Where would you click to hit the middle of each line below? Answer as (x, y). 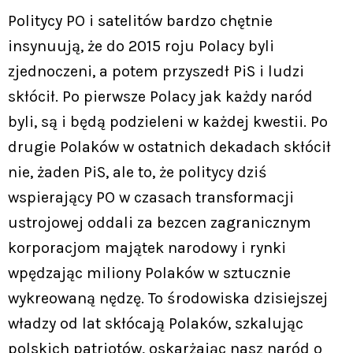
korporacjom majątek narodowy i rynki (147, 247)
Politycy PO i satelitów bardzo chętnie (140, 20)
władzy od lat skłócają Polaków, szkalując (156, 323)
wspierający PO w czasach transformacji (151, 197)
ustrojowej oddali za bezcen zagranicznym (160, 222)
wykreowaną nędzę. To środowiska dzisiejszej (168, 298)
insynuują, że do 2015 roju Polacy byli (141, 46)
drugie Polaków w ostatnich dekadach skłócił (169, 147)
